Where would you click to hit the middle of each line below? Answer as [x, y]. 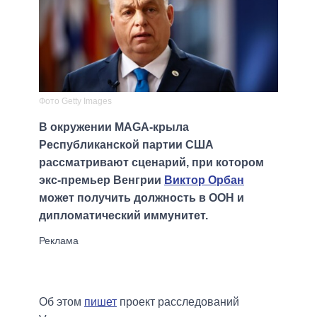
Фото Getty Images [75, 102]
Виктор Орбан [204, 180]
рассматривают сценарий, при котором [151, 163]
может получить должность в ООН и [142, 198]
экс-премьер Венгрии [102, 180]
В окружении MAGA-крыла [114, 127]
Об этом [62, 302]
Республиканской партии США [126, 145]
